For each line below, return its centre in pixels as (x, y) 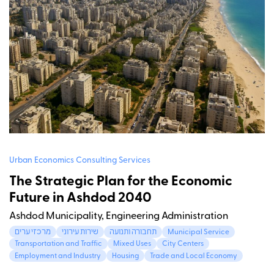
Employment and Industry (58, 257)
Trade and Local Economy (194, 257)
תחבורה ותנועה (133, 232)
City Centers (183, 244)
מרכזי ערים (33, 232)
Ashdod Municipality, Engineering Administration (119, 216)
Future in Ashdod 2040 (80, 199)
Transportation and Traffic (59, 244)
